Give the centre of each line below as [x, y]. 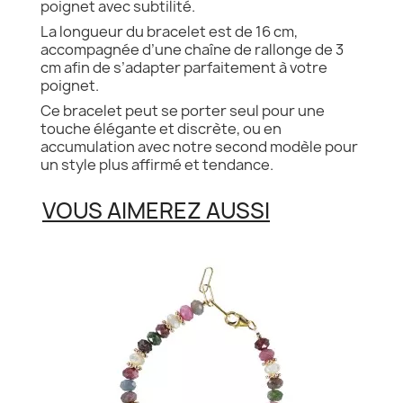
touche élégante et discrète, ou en [161, 128]
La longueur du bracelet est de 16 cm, [169, 31]
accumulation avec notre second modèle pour [199, 146]
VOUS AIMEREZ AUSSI [156, 210]
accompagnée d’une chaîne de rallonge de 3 [192, 49]
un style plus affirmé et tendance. [157, 164]
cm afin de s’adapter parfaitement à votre [184, 67]
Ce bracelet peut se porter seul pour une [183, 110]
